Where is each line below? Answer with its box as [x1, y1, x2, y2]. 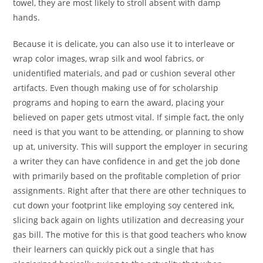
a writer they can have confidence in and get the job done [13, 156, 241, 167]
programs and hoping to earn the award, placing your [13, 97, 225, 109]
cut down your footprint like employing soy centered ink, [13, 200, 235, 211]
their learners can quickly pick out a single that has [13, 244, 215, 255]
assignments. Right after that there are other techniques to [13, 185, 247, 197]
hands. [13, 12, 41, 23]
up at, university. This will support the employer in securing [13, 141, 248, 153]
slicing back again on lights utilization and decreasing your [13, 214, 245, 226]
